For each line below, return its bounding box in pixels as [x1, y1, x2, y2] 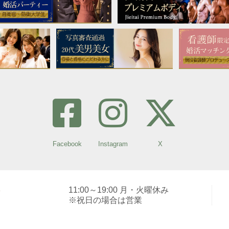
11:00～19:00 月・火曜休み [68, 186, 169, 194]
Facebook [52, 140, 82, 148]
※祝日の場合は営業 [68, 196, 142, 204]
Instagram [98, 140, 128, 148]
